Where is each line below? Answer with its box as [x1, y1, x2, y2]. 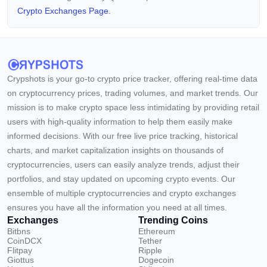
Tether [138, 236, 162, 246]
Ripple [138, 246, 162, 255]
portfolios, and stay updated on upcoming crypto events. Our [7, 174, 235, 184]
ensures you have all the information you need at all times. [7, 203, 227, 212]
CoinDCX [7, 236, 42, 246]
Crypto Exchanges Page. [17, 6, 111, 15]
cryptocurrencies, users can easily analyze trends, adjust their [7, 160, 240, 169]
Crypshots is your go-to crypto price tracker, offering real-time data [7, 74, 257, 83]
